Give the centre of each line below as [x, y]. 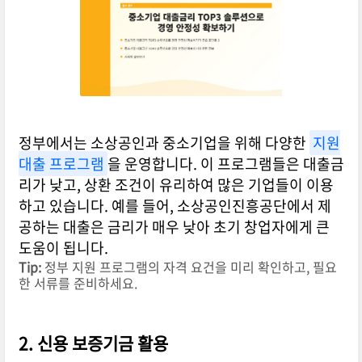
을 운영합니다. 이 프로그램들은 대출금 [225, 164]
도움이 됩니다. [63, 248]
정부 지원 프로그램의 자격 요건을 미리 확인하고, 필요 [189, 267]
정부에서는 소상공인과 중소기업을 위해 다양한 [164, 143]
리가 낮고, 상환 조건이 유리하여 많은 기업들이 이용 [176, 185]
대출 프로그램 [61, 164]
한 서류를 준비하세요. [78, 283]
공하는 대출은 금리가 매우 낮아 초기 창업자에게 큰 [174, 227]
